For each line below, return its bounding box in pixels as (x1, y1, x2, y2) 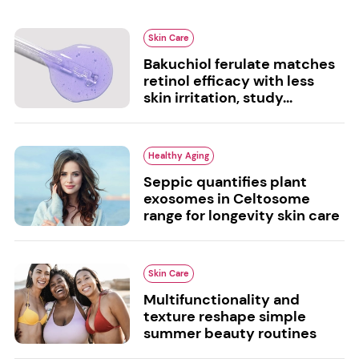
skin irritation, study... (143, 88, 292, 108)
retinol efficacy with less (143, 71, 314, 91)
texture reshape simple (143, 307, 306, 327)
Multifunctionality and (143, 290, 300, 310)
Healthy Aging (147, 150, 209, 162)
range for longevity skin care (143, 206, 340, 226)
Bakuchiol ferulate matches (143, 54, 335, 75)
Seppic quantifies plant (143, 172, 307, 192)
